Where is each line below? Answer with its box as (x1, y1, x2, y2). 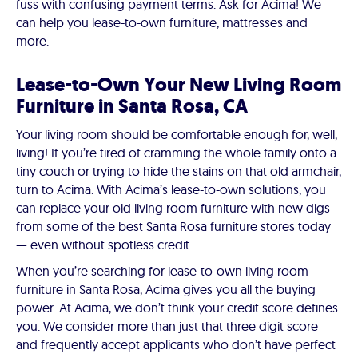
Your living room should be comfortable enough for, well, (16, 126, 337, 143)
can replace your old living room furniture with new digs (16, 200, 330, 217)
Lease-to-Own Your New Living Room (16, 72, 341, 98)
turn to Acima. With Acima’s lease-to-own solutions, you (16, 181, 326, 198)
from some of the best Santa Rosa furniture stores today (16, 218, 331, 235)
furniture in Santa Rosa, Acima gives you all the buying (16, 281, 316, 298)
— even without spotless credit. (16, 237, 192, 253)
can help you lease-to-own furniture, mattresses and (16, 14, 308, 31)
